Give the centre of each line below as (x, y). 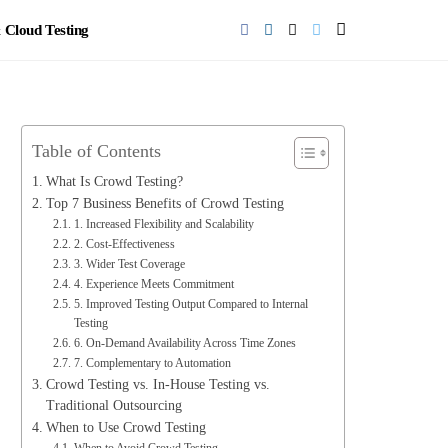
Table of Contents (97, 150)
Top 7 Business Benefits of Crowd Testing (164, 203)
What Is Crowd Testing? (114, 181)
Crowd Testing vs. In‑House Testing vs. (157, 384)
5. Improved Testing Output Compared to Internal (190, 304)
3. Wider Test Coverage (129, 264)
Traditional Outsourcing (113, 405)
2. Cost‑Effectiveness (124, 244)
